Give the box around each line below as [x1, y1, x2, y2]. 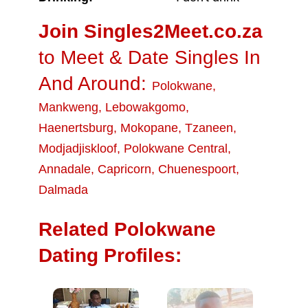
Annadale [38, 162, 91, 176]
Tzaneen [185, 121, 233, 135]
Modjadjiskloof [38, 142, 117, 155]
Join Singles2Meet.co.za [38, 21, 263, 42]
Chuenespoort [158, 162, 236, 176]
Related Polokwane [38, 219, 216, 240]
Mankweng [38, 100, 98, 114]
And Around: [38, 73, 152, 94]
